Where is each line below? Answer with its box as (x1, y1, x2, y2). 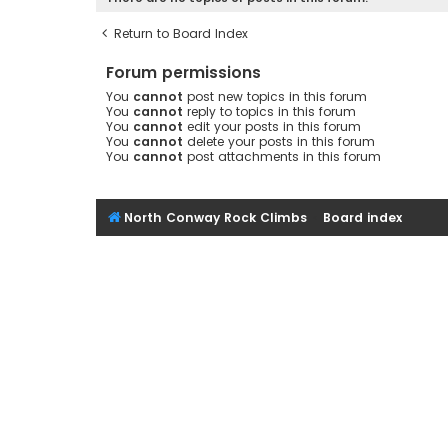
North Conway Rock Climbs (124, 208, 307, 226)
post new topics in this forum (183, 87, 367, 105)
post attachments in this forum (183, 147, 381, 165)
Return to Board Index (114, 24, 248, 42)
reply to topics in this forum (183, 102, 356, 120)
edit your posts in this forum (183, 117, 361, 135)
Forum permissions (106, 61, 261, 83)
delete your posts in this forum (183, 132, 375, 150)
